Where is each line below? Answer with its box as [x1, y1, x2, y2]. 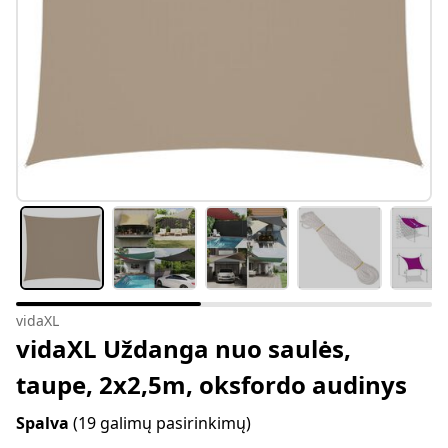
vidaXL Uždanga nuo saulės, [16, 332, 351, 366]
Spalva [16, 412, 73, 435]
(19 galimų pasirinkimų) [73, 412, 251, 435]
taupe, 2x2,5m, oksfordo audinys [16, 368, 407, 402]
